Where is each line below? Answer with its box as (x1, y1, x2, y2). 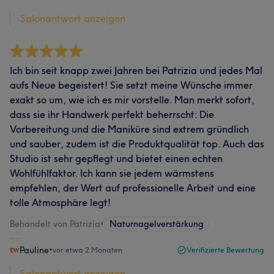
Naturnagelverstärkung (109, 218, 204, 229)
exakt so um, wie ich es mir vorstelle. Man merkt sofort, (10, 94, 254, 106)
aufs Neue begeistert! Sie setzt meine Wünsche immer (10, 79, 253, 91)
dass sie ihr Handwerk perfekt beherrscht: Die (10, 108, 214, 120)
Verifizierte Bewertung (187, 245, 264, 254)
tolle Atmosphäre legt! (10, 196, 111, 209)
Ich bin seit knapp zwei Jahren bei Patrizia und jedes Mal (10, 64, 262, 76)
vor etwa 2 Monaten (53, 245, 122, 254)
